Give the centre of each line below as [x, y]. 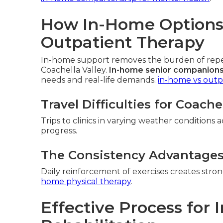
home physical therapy [86, 181]
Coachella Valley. [75, 70]
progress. [59, 131]
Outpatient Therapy [123, 42]
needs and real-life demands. [99, 80]
